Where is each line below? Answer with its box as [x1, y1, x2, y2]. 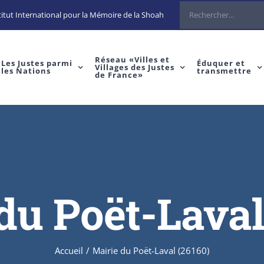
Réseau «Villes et [94, 54, 170, 65]
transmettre [196, 65, 252, 76]
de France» [94, 69, 143, 80]
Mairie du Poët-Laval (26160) [93, 244, 209, 256]
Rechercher [179, 4, 219, 15]
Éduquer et [196, 58, 245, 68]
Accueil [55, 244, 83, 256]
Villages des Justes [94, 61, 174, 72]
